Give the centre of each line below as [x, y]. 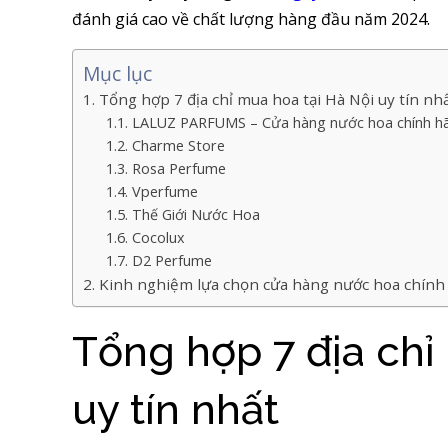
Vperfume [164, 191]
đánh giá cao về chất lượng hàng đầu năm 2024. [251, 18]
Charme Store [178, 145]
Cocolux [158, 237]
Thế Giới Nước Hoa [195, 214]
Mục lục [117, 73]
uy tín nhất [175, 409]
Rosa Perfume [178, 168]
